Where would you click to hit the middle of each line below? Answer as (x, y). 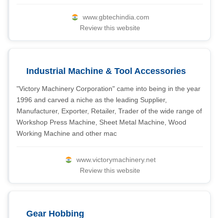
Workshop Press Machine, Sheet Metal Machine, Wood (101, 122)
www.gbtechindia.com (116, 17)
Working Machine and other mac (67, 133)
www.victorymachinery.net (116, 160)
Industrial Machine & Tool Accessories (106, 71)
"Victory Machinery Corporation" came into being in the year (109, 89)
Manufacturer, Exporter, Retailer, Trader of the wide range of (109, 111)
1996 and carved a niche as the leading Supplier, (92, 100)
